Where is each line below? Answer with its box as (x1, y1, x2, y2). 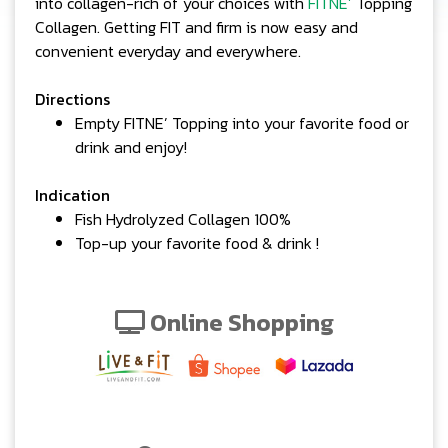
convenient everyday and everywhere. (35, 39, 301, 63)
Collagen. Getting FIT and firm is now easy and (35, 15, 358, 39)
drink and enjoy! (75, 135, 187, 159)
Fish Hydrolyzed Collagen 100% (75, 207, 291, 231)
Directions (35, 87, 110, 111)
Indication (35, 183, 110, 207)
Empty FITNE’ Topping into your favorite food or (75, 111, 409, 135)
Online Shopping (144, 305, 334, 340)
